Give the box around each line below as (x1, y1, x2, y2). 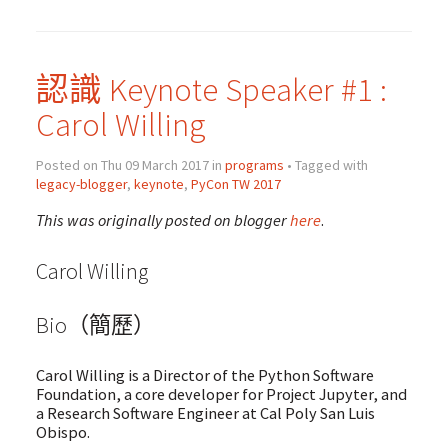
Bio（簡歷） (35, 310, 155, 339)
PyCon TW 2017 (190, 175, 281, 194)
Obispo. (35, 422, 90, 443)
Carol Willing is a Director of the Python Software (35, 365, 374, 386)
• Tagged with (283, 156, 368, 175)
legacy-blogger (35, 175, 127, 194)
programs (224, 156, 284, 175)
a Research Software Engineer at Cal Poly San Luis (35, 403, 375, 424)
